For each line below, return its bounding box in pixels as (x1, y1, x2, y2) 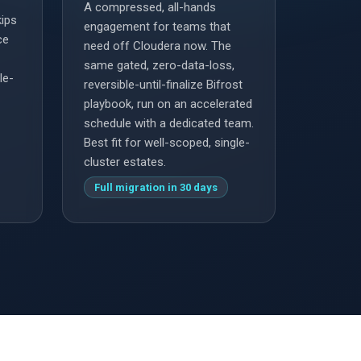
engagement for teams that (84, 19, 230, 35)
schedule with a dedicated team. (84, 116, 254, 131)
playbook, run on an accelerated (84, 97, 252, 112)
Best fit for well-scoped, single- (84, 135, 250, 151)
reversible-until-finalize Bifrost (84, 77, 243, 93)
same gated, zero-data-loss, (84, 58, 234, 73)
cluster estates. (84, 155, 166, 170)
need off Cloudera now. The (84, 39, 231, 54)
